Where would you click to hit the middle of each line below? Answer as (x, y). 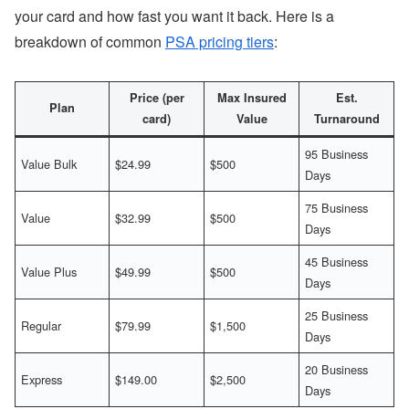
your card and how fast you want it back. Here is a (174, 16)
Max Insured (252, 97)
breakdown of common (90, 42)
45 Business (337, 261)
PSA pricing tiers (220, 42)
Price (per (157, 97)
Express (42, 379)
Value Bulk (49, 163)
